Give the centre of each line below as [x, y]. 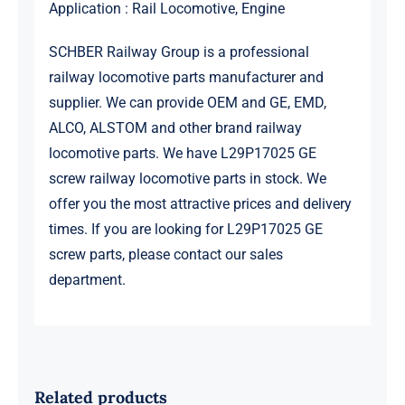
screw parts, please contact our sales [165, 255]
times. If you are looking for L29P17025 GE [185, 230]
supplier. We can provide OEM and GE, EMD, [187, 103]
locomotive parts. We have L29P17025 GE [182, 154]
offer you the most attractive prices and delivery [200, 204]
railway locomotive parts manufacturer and [186, 78]
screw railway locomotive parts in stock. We [187, 179]
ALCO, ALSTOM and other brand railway [175, 128]
